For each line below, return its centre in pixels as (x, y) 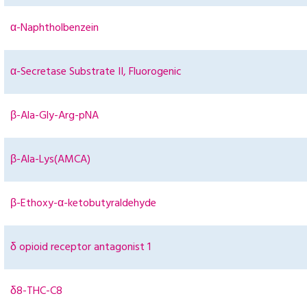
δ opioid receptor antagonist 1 (81, 248)
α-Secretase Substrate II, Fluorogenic (96, 72)
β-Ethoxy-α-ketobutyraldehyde (83, 204)
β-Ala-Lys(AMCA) (50, 160)
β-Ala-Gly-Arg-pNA (54, 116)
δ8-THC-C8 (36, 292)
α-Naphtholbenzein (54, 28)
